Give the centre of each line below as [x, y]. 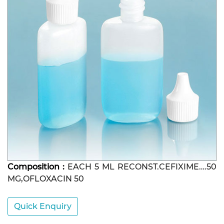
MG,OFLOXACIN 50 [46, 178]
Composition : [36, 166]
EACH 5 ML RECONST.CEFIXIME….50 [140, 166]
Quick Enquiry [43, 206]
